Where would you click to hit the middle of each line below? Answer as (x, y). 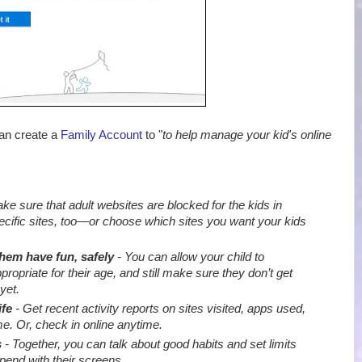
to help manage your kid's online (247, 135)
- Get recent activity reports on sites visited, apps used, (159, 308)
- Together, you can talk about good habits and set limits (149, 344)
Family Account (101, 135)
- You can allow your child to (189, 257)
